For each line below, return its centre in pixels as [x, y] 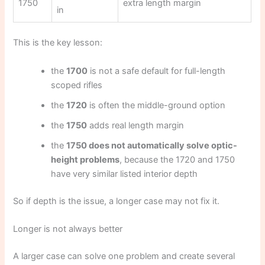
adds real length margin [136, 125]
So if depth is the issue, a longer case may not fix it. [117, 201]
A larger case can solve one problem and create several [124, 256]
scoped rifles [77, 85]
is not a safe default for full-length [157, 71]
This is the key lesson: [58, 43]
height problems [85, 159]
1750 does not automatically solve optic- [152, 145]
